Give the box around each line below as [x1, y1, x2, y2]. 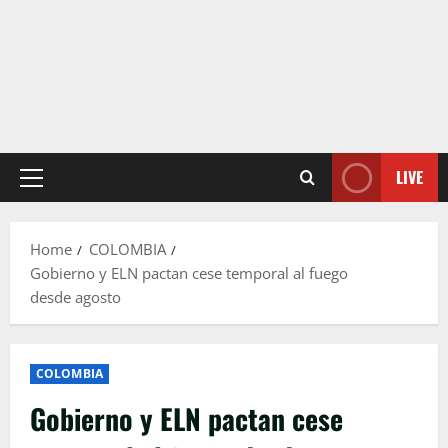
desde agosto [30, 287, 121, 308]
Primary [30, 177, 86, 198]
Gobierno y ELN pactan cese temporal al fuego [30, 263, 348, 284]
